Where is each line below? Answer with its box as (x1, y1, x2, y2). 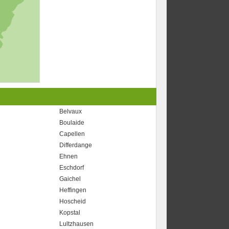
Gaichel (59, 175, 81, 182)
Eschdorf (59, 164, 84, 171)
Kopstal (59, 209, 81, 216)
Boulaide (59, 119, 85, 126)
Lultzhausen (59, 220, 94, 227)
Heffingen (59, 187, 87, 194)
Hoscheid (59, 198, 86, 205)
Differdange (59, 142, 93, 149)
